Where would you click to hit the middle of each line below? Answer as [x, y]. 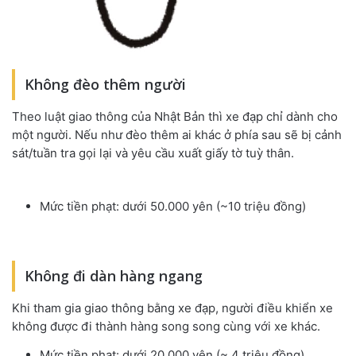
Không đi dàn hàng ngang [114, 276]
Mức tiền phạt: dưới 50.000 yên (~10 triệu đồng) [173, 207]
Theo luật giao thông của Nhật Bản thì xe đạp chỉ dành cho [175, 117]
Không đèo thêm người [105, 85]
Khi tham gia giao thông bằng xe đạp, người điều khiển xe [172, 308]
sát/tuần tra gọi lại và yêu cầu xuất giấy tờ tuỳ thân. [153, 153]
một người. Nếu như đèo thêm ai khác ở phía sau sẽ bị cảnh [177, 135]
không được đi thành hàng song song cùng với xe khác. [166, 327]
